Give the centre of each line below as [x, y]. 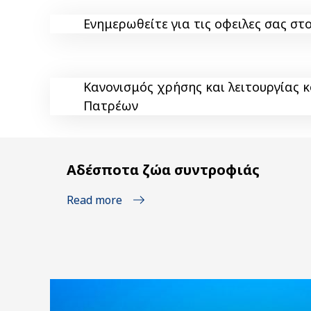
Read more [94, 200]
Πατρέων [111, 106]
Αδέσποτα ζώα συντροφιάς [163, 170]
